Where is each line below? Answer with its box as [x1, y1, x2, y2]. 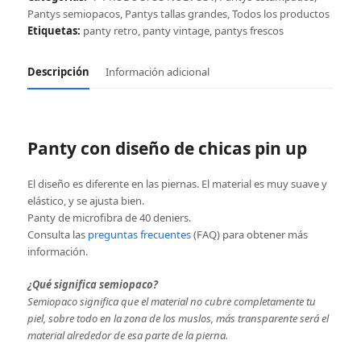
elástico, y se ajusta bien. [27, 193, 144, 208]
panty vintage [142, 23, 210, 38]
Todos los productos [231, 6, 330, 21]
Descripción [27, 64, 89, 79]
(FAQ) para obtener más [190, 226, 308, 242]
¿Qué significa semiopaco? [27, 276, 158, 292]
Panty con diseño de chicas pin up [27, 136, 307, 160]
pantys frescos [214, 23, 284, 38]
